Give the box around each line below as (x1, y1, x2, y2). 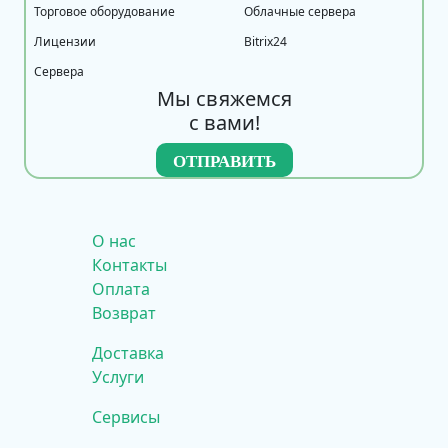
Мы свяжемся (156, 84, 292, 112)
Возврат (92, 301, 156, 324)
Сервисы (92, 405, 160, 428)
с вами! (188, 108, 260, 136)
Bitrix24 (244, 32, 287, 50)
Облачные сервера (244, 2, 356, 20)
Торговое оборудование (34, 2, 175, 20)
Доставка (92, 341, 164, 364)
